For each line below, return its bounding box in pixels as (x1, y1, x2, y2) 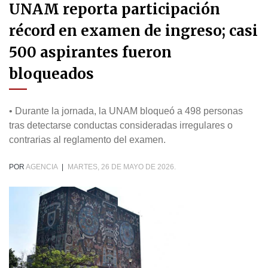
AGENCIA (26, 163, 57, 172)
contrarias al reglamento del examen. (9, 135, 166, 145)
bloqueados (9, 65, 94, 84)
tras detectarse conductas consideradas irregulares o (9, 120, 233, 131)
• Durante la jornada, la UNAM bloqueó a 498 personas (9, 106, 243, 117)
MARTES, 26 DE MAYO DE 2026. (68, 163, 176, 172)
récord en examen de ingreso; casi (9, 22, 258, 41)
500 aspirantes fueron (9, 43, 172, 62)
